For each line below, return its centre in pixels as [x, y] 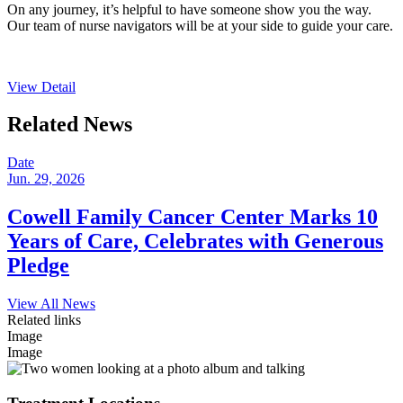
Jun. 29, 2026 [46, 179]
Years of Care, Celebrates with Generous [195, 242]
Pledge [38, 266]
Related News [70, 125]
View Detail [41, 86]
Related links [44, 320]
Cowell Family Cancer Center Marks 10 [193, 217]
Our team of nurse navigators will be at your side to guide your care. [200, 25]
